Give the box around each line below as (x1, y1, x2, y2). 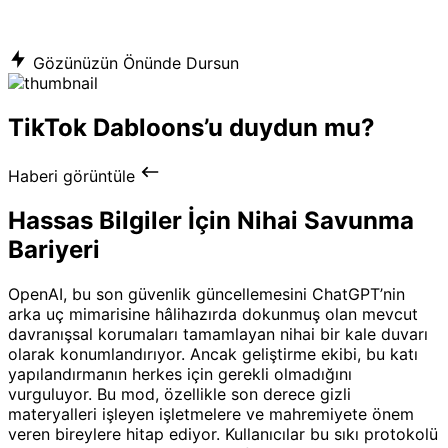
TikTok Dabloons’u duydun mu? (8, 113, 375, 142)
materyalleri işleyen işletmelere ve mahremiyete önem (8, 403, 414, 424)
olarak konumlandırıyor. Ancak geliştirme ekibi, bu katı (8, 343, 418, 364)
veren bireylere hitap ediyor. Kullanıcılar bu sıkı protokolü (8, 423, 438, 444)
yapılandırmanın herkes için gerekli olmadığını (8, 363, 352, 384)
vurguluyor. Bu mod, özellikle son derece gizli (8, 383, 351, 404)
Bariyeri (8, 234, 100, 264)
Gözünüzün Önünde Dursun (28, 53, 239, 74)
